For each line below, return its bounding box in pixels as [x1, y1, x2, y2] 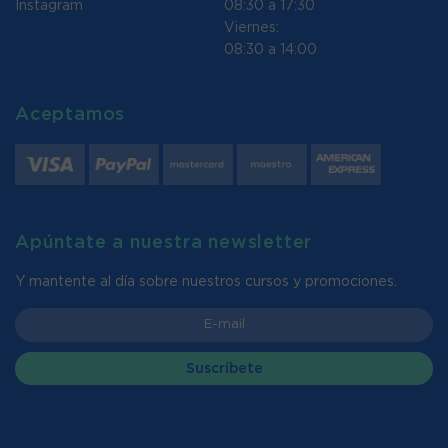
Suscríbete [185, 361, 263, 376]
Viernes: [223, 20, 279, 35]
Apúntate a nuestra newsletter [15, 233, 313, 252]
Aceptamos [15, 105, 126, 124]
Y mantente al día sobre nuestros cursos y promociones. [15, 274, 397, 289]
